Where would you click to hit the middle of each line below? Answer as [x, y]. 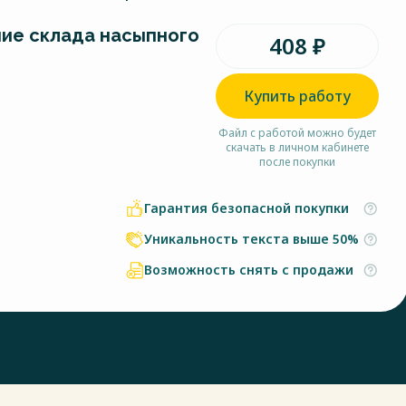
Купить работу [297, 96]
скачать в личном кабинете [297, 147]
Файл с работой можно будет [297, 133]
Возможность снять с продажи [249, 270]
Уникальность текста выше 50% [251, 239]
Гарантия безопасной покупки [246, 208]
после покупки [297, 162]
